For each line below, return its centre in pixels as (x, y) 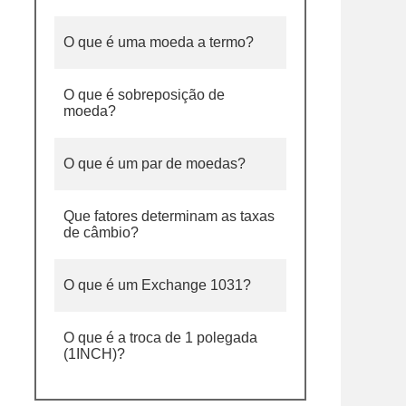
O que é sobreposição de (144, 95)
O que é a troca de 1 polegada (160, 338)
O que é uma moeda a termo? (159, 42)
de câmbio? (101, 232)
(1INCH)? (94, 354)
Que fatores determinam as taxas (169, 216)
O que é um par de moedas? (155, 164)
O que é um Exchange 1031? (157, 285)
